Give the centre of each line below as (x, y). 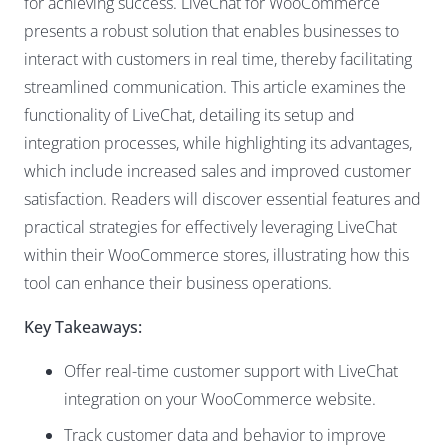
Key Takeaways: (83, 327)
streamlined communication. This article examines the (215, 87)
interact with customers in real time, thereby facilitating (218, 59)
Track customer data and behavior (184, 435)
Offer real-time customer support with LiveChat (231, 371)
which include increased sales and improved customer (217, 171)
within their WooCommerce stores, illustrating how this (216, 255)
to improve (345, 435)
